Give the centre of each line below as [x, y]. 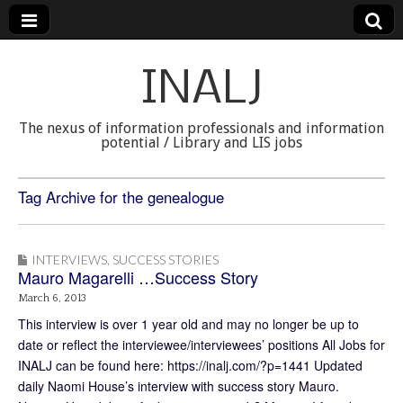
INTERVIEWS [69, 260]
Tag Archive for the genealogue [121, 197]
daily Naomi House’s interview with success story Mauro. [179, 385]
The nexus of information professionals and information [201, 128]
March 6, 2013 [52, 298]
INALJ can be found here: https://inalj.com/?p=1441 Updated [190, 365]
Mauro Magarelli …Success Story [138, 277]
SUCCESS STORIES [166, 260]
